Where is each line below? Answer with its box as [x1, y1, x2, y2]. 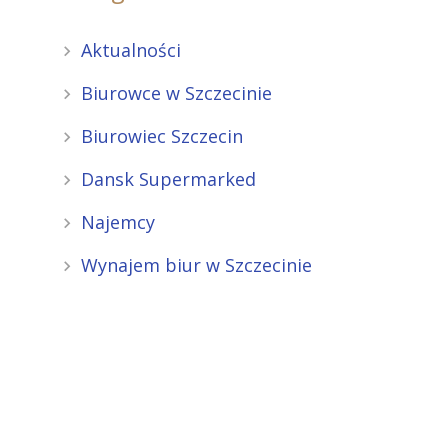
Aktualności [81, 38, 181, 62]
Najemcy [81, 210, 155, 234]
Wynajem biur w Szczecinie [81, 253, 312, 277]
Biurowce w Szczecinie [81, 81, 272, 105]
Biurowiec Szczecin [81, 124, 243, 148]
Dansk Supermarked [81, 167, 256, 191]
